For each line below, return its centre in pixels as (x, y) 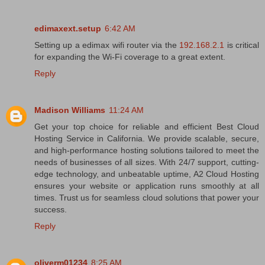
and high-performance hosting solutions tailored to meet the (147, 150)
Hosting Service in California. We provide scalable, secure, (147, 138)
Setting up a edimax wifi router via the (107, 45)
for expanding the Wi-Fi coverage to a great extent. (130, 57)
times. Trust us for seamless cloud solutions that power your (147, 197)
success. (51, 209)
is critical (242, 45)
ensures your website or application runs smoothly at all (147, 185)
